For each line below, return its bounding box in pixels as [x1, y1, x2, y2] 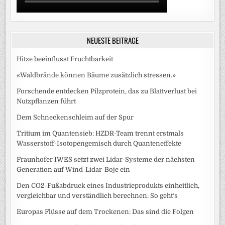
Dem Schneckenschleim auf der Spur [17, 113, 134, 121]
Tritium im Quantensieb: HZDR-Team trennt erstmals [17, 129, 184, 137]
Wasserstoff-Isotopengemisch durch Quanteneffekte [17, 139, 182, 147]
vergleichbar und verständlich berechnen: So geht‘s [17, 191, 178, 199]
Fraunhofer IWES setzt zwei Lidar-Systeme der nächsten [17, 155, 195, 163]
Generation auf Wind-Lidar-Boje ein [17, 165, 131, 173]
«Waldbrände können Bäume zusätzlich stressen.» [17, 71, 176, 79]
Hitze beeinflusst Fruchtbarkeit [17, 55, 114, 63]
